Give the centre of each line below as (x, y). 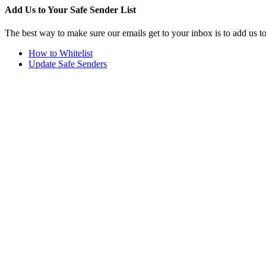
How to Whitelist (61, 53)
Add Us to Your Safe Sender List (70, 10)
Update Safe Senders (68, 64)
